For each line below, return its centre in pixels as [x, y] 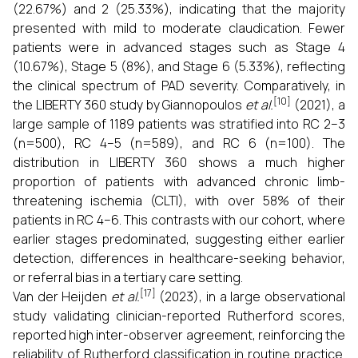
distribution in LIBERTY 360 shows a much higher [179, 162]
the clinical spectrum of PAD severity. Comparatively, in [179, 86]
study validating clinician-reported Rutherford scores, [179, 316]
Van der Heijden [62, 296]
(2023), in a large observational [251, 296]
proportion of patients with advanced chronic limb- [179, 181]
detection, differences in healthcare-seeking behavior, [179, 258]
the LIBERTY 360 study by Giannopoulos [129, 105]
